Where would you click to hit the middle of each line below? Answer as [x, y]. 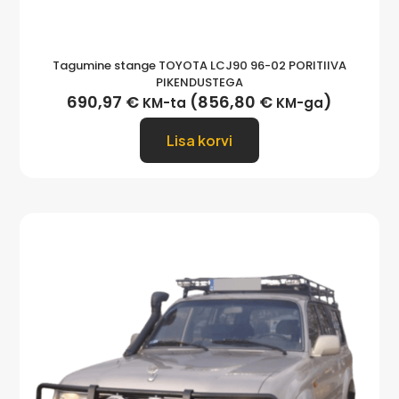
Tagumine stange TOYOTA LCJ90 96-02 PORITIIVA [199, 66]
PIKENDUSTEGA [199, 83]
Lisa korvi [199, 141]
